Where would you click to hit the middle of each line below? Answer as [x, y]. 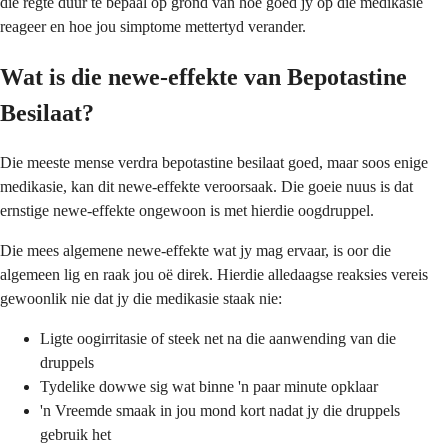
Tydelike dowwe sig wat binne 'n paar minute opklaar [209, 386]
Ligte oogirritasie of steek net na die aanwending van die [218, 338]
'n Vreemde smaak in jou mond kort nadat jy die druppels [220, 410]
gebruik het [75, 434]
